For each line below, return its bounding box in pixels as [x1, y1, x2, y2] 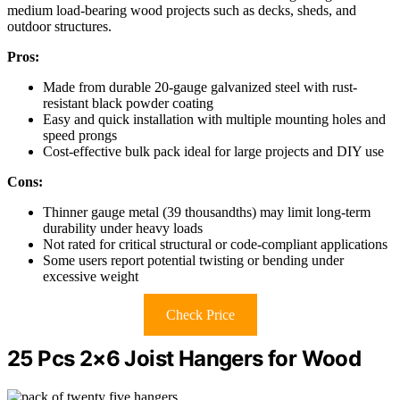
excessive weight [43, 269, 138, 285]
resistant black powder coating [43, 96, 213, 112]
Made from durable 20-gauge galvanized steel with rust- [43, 79, 357, 96]
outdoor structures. [7, 19, 112, 35]
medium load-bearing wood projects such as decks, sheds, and [7, 3, 356, 19]
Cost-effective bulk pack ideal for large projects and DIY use [43, 144, 384, 160]
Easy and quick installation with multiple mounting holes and [43, 112, 386, 128]
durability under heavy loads [43, 221, 203, 237]
